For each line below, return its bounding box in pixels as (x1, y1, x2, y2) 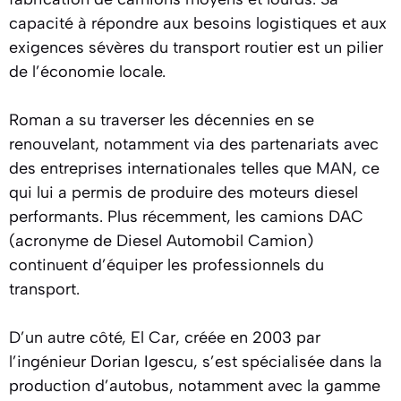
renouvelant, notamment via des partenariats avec (9, 133, 379, 154)
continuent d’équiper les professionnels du (9, 254, 324, 275)
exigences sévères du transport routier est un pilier (9, 37, 383, 57)
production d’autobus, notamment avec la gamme (9, 375, 380, 396)
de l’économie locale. (9, 61, 166, 81)
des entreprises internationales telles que (9, 158, 316, 178)
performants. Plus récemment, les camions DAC (9, 206, 363, 226)
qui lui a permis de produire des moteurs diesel (9, 182, 358, 202)
